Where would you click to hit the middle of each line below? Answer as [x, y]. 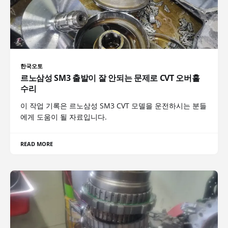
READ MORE [37, 144]
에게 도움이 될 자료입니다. [64, 117]
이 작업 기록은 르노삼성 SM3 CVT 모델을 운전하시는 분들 [113, 106]
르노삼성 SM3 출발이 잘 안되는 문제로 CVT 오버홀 [110, 78]
